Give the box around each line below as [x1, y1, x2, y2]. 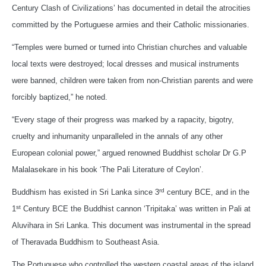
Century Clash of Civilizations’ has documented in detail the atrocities [12, 4, 251, 13]
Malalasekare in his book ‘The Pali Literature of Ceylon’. [12, 165, 204, 175]
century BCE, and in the [164, 188, 249, 197]
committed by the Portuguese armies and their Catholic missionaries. [12, 20, 249, 30]
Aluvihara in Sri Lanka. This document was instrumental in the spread [12, 221, 251, 230]
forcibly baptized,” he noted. [12, 93, 107, 102]
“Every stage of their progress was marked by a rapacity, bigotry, [12, 115, 234, 125]
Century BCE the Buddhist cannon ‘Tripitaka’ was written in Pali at [21, 204, 251, 214]
